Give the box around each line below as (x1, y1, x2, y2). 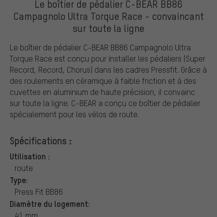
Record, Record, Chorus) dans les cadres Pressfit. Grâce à (10, 64, 207, 75)
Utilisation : (10, 150, 50, 161)
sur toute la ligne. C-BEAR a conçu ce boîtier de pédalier (10, 97, 201, 108)
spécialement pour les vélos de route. (10, 108, 139, 119)
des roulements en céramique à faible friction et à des (10, 75, 196, 86)
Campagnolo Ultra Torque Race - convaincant (13, 9, 204, 22)
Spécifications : (10, 134, 72, 147)
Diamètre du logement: (10, 198, 90, 209)
